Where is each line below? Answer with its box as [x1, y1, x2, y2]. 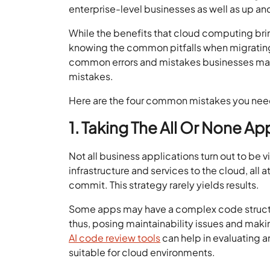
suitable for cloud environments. [69, 246, 216, 259]
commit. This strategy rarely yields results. [69, 178, 260, 191]
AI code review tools [69, 231, 161, 244]
